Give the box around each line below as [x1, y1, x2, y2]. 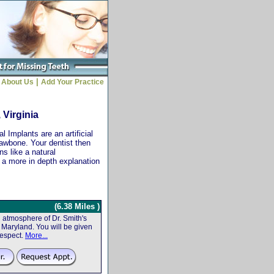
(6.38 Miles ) [54, 201, 100, 211]
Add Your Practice [41, 78, 108, 86]
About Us [1, 78, 34, 86]
